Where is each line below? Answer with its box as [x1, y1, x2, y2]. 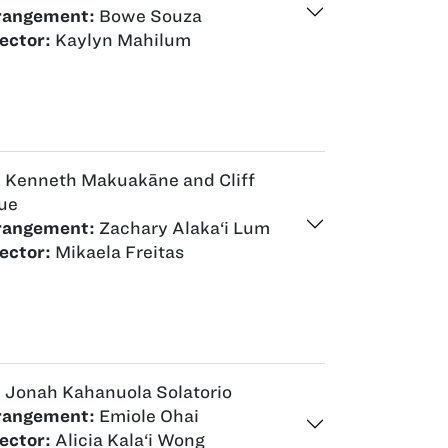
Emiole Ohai [95, 406, 199, 425]
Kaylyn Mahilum [51, 30, 191, 49]
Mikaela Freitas [51, 242, 184, 261]
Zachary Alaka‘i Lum [95, 218, 270, 237]
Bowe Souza [95, 6, 202, 25]
